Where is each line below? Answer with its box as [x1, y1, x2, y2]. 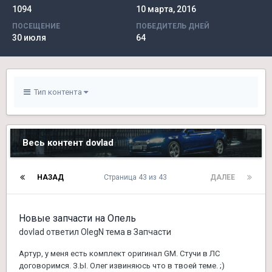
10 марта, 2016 [136, 4, 196, 14]
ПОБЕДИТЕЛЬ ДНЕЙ [136, 22, 209, 30]
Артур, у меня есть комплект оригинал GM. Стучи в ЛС [19, 249, 220, 258]
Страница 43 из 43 [103, 173, 171, 182]
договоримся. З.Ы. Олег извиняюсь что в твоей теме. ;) [19, 261, 225, 270]
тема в [104, 227, 134, 237]
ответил [44, 227, 81, 237]
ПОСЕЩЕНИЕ [12, 22, 60, 30]
